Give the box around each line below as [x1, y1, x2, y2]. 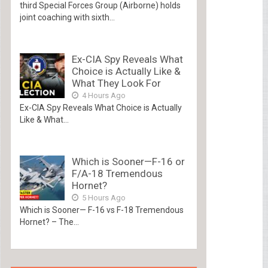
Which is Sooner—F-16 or [71, 155, 185, 167]
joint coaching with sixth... [19, 12, 115, 22]
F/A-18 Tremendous [71, 167, 163, 179]
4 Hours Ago [80, 90, 126, 100]
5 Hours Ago [80, 193, 126, 202]
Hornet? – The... [19, 217, 79, 227]
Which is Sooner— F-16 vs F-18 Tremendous [19, 205, 184, 215]
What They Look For [71, 77, 161, 89]
